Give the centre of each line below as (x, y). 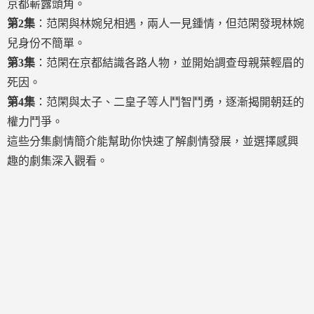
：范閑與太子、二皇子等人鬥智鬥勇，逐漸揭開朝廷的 (170, 102)
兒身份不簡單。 (46, 43)
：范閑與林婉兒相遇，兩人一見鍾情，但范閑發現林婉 (170, 23)
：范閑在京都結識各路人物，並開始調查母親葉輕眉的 (170, 63)
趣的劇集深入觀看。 (57, 161)
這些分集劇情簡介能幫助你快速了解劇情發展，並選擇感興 (153, 141)
